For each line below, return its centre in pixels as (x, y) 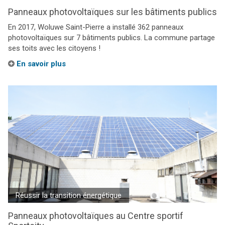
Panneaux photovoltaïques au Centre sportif (96, 216)
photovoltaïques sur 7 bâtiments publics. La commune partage (111, 38)
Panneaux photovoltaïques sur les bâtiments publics (113, 12)
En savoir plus (40, 64)
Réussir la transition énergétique (69, 195)
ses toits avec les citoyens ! (54, 48)
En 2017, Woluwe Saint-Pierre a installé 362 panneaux (96, 27)
